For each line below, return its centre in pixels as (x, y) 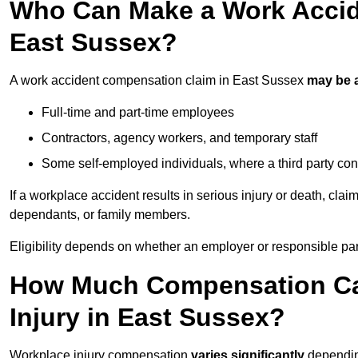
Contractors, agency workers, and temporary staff (179, 138)
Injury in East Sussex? (147, 318)
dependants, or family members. (100, 215)
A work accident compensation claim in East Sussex (158, 81)
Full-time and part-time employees (138, 113)
